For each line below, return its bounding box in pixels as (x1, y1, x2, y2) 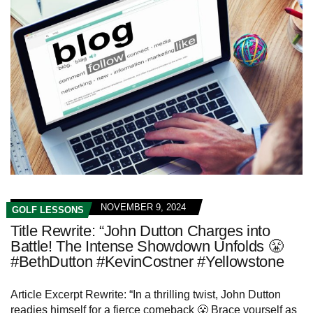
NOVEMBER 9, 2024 (101, 202, 186, 213)
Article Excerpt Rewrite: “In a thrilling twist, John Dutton (10, 289, 281, 301)
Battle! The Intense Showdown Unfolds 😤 (10, 238, 284, 256)
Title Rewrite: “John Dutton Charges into (10, 222, 270, 240)
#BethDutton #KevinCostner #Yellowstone (10, 253, 284, 271)
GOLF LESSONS (12, 205, 84, 216)
